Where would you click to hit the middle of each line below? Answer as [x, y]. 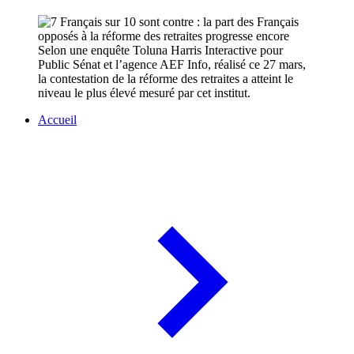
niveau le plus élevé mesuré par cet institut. [144, 93]
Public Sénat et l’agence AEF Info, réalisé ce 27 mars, [172, 65]
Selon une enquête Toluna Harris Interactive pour [160, 51]
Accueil [57, 120]
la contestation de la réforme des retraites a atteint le [166, 79]
